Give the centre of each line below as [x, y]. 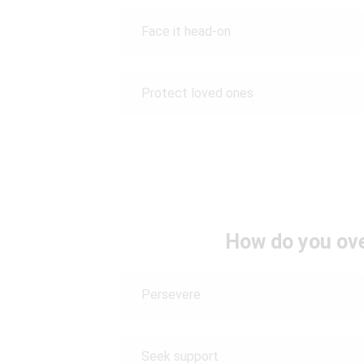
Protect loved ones [197, 93]
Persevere [171, 295]
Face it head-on [186, 31]
